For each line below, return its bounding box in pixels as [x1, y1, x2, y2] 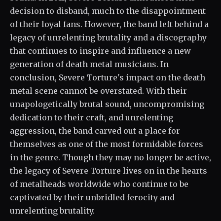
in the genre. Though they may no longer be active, [10, 152, 211, 162]
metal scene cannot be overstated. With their [10, 86, 187, 96]
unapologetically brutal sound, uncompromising [10, 99, 204, 109]
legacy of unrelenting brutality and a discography [10, 33, 207, 42]
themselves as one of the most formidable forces [10, 139, 203, 149]
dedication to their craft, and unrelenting [10, 112, 173, 122]
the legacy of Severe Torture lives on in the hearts [10, 166, 207, 176]
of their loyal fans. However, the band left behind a [10, 19, 209, 29]
